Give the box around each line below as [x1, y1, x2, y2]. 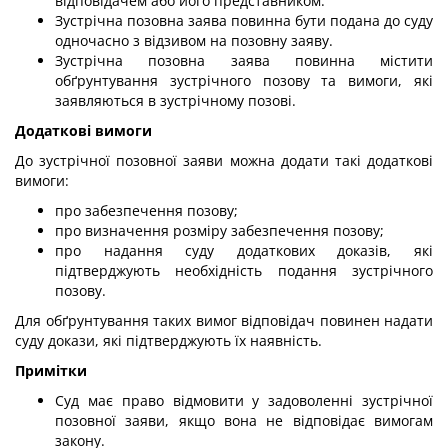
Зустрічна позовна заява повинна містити [55, 51, 433, 70]
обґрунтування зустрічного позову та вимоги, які [55, 71, 433, 90]
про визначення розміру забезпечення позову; [55, 221, 384, 240]
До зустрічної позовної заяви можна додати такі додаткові [15, 151, 433, 170]
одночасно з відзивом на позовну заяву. [55, 31, 333, 50]
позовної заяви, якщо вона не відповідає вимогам [55, 411, 433, 430]
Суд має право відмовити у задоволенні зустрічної [55, 391, 433, 410]
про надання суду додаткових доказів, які [55, 241, 433, 260]
